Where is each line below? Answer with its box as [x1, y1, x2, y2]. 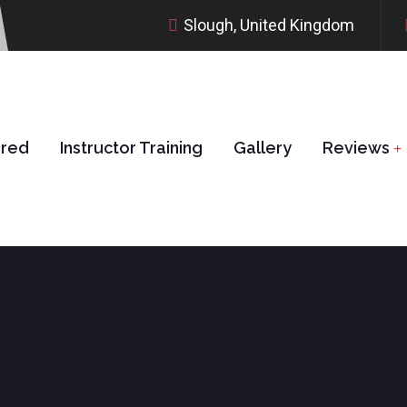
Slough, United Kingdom [184, 15, 354, 35]
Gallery [233, 137, 292, 157]
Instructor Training [60, 137, 203, 157]
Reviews [323, 137, 390, 157]
